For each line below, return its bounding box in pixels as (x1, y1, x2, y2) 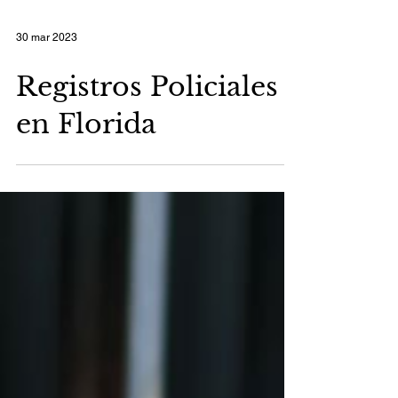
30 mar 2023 (16, 67, 77, 79)
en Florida (16, 143, 156, 176)
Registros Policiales (16, 106, 278, 139)
